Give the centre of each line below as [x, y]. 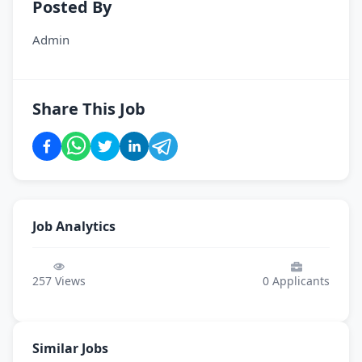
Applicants [299, 281]
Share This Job [89, 109]
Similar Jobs [70, 348]
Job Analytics [74, 226]
